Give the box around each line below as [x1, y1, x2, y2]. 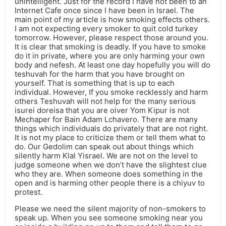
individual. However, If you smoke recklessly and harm [15, 87, 208, 97]
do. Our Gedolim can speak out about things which [15, 142, 194, 152]
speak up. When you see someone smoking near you [15, 213, 203, 223]
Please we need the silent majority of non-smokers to [15, 204, 206, 214]
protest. [15, 187, 42, 197]
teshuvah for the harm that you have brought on [15, 69, 185, 79]
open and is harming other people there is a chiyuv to [15, 178, 205, 188]
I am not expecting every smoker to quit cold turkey [15, 24, 198, 34]
